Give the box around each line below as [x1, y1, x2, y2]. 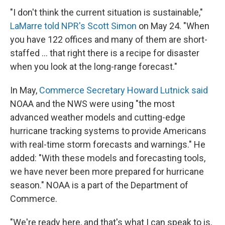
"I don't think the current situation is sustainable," [10, 7, 203, 18]
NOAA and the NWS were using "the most [10, 98, 175, 109]
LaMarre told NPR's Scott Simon [10, 21, 137, 31]
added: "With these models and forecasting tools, [10, 153, 205, 163]
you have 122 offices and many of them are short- [10, 34, 207, 45]
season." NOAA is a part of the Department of [10, 180, 188, 190]
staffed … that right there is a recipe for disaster [10, 48, 199, 58]
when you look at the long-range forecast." [10, 61, 177, 72]
